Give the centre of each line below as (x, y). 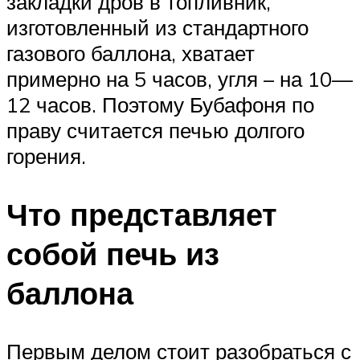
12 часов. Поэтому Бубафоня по (160, 105)
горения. (46, 156)
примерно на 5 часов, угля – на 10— (180, 79)
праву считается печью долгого (155, 131)
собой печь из (113, 254)
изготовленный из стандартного (157, 28)
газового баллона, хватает (131, 53)
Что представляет (142, 215)
